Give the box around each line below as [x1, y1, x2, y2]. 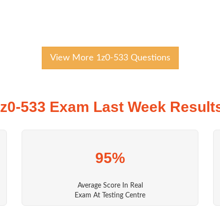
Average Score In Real [77, 182, 143, 190]
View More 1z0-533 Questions [50, 54, 170, 63]
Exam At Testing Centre [75, 192, 145, 199]
